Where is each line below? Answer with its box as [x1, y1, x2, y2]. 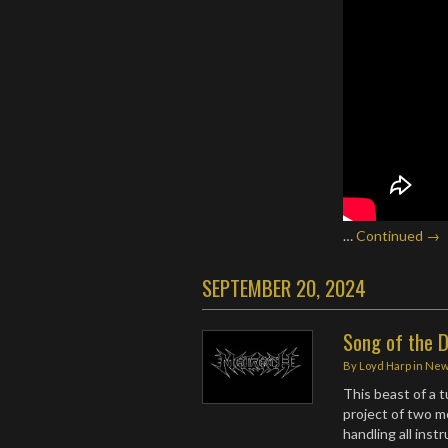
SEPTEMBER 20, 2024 [202, 271, 366, 303]
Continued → [356, 226, 441, 244]
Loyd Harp [359, 358, 412, 372]
